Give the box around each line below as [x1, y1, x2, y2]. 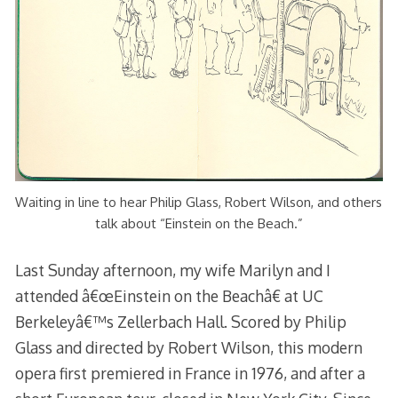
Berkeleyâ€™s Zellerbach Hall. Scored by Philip [14, 312, 346, 332]
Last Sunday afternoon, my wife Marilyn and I [14, 260, 330, 281]
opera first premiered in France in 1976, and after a [14, 363, 365, 384]
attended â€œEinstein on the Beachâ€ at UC [14, 286, 323, 306]
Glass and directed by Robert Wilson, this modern [14, 338, 362, 358]
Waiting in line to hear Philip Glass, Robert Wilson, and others [15, 194, 383, 211]
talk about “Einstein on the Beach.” [94, 215, 303, 233]
